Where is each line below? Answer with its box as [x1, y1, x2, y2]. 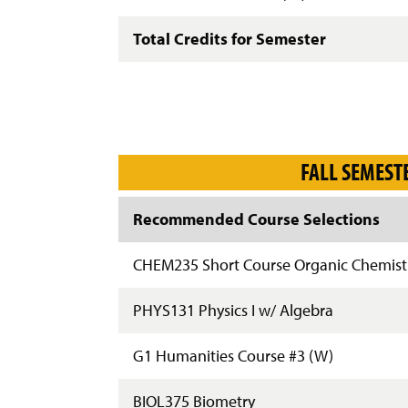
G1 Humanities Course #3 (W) [132, 344, 333, 366]
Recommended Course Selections [132, 208, 380, 229]
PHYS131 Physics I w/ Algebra [132, 299, 333, 321]
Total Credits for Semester [132, 28, 326, 49]
